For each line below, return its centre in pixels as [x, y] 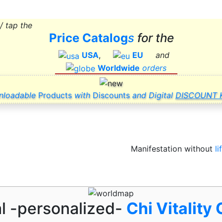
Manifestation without [173, 148]
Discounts [111, 95]
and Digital [154, 95]
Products [55, 95]
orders [154, 68]
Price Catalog [88, 38]
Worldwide [119, 68]
